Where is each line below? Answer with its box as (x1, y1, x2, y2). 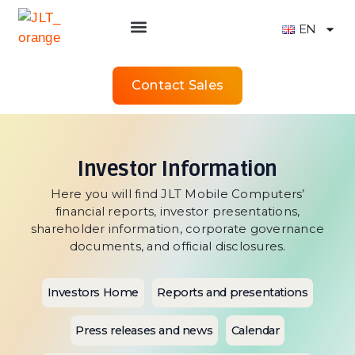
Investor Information (78, 157, 277, 183)
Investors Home (47, 285, 139, 300)
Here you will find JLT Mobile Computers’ (50, 186, 305, 201)
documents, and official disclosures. (69, 239, 286, 254)
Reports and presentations (157, 285, 308, 300)
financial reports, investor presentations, (55, 204, 300, 219)
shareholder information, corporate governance (30, 221, 325, 236)
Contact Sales (131, 78, 224, 94)
